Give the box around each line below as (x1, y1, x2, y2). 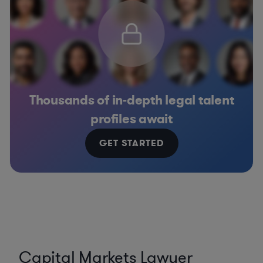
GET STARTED (99, 137, 164, 150)
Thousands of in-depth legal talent (29, 92, 234, 109)
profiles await (90, 110, 173, 128)
